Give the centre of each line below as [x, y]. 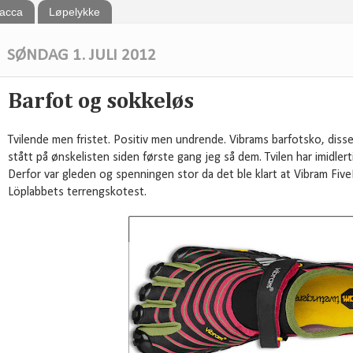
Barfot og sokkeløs [101, 101]
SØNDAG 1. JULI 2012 [82, 55]
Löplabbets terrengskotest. [77, 193]
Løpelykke [74, 12]
